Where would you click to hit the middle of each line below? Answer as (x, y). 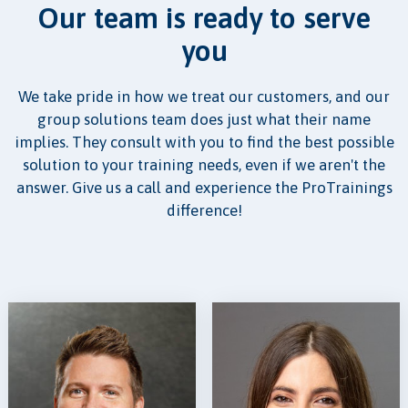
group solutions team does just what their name (204, 120)
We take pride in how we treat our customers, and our (204, 97)
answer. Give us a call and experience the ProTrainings (204, 188)
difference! (204, 211)
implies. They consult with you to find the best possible (204, 143)
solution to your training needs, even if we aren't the (204, 165)
